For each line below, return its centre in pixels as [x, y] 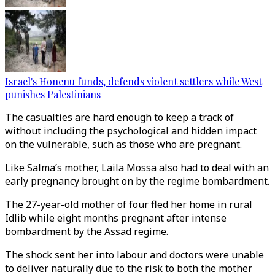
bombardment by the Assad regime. [87, 231]
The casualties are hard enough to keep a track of [119, 117]
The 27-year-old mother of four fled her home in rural [129, 204]
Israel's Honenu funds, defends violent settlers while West [134, 81]
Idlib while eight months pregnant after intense [116, 218]
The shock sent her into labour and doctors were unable [134, 255]
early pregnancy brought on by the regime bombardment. [137, 181]
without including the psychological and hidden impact [131, 131]
